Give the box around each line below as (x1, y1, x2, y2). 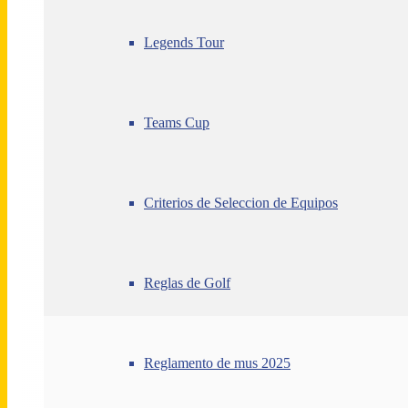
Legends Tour (144, 35, 224, 50)
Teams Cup (144, 115, 209, 130)
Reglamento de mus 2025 (144, 355, 291, 371)
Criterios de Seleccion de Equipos (144, 195, 338, 210)
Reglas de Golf (144, 275, 230, 291)
